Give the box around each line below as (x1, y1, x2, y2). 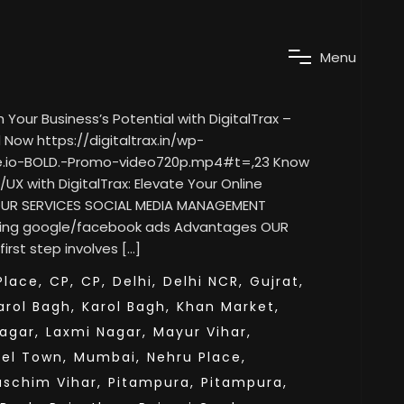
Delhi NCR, (163, 272, 243, 290)
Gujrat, (250, 272, 304, 290)
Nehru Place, (147, 348, 246, 366)
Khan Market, (177, 298, 280, 316)
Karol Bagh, (82, 298, 170, 316)
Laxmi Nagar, (46, 323, 147, 341)
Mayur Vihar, (153, 323, 252, 341)
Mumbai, (74, 348, 141, 366)
